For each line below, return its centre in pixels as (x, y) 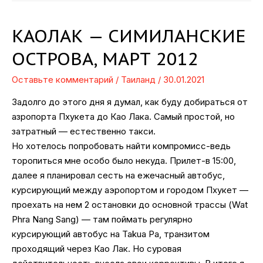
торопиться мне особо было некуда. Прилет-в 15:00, (124, 160)
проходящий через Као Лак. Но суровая (97, 248)
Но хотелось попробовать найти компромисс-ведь (121, 146)
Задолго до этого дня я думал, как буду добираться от (130, 102)
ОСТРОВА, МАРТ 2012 (105, 58)
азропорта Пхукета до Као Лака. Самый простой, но (123, 116)
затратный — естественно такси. (84, 131)
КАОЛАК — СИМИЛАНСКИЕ (129, 35)
